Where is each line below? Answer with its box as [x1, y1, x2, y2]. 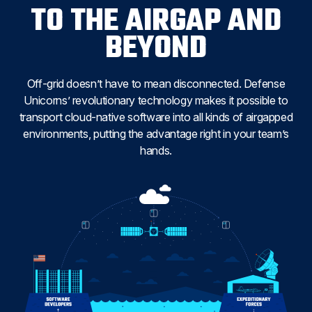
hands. [140, 143, 172, 157]
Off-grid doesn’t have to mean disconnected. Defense [26, 76, 286, 91]
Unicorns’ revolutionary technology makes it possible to [24, 93, 288, 107]
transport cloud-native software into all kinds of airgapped [19, 109, 293, 124]
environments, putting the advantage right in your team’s [23, 126, 289, 141]
